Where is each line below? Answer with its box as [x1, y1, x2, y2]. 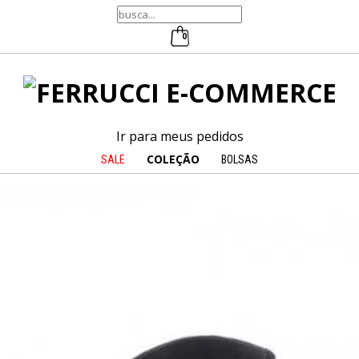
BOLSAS [220, 153, 258, 166]
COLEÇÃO [147, 151, 200, 167]
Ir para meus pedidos [115, 127, 244, 145]
